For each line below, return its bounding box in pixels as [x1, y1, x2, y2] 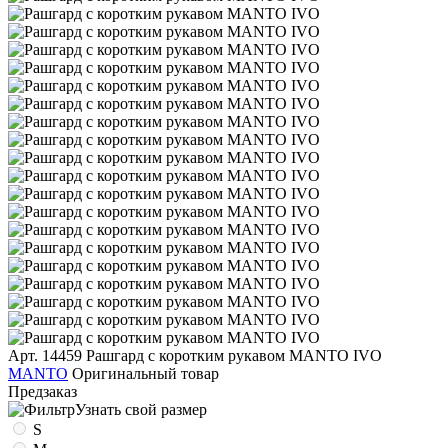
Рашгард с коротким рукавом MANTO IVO [86, 346, 382, 364]
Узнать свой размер [75, 400, 207, 418]
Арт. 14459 [8, 346, 82, 364]
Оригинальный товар [72, 364, 219, 382]
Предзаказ [8, 382, 77, 400]
